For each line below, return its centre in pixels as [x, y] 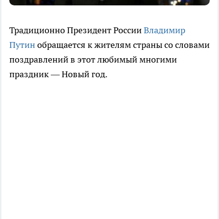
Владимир [164, 30]
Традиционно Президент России [77, 30]
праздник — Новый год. [58, 74]
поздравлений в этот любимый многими [93, 60]
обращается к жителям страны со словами [122, 45]
